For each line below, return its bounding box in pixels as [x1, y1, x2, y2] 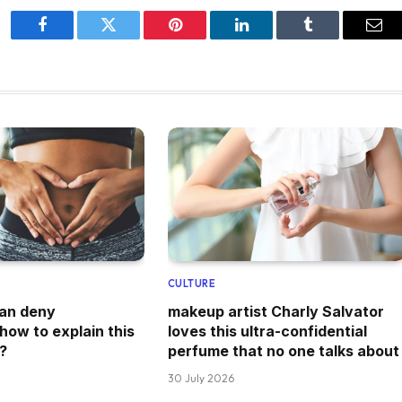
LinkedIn [240, 30, 300, 47]
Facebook [40, 30, 104, 47]
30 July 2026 [167, 371, 234, 385]
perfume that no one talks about [167, 341, 399, 360]
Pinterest [173, 30, 231, 47]
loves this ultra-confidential [167, 321, 367, 340]
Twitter [107, 30, 154, 47]
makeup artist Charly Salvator [167, 301, 384, 320]
